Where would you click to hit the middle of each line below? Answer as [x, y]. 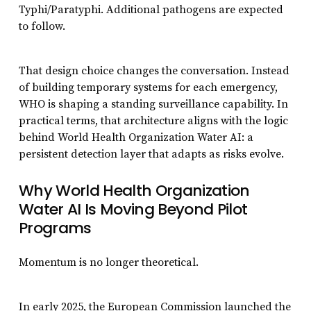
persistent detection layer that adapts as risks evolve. [151, 154]
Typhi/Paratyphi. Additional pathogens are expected [151, 9]
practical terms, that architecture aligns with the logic [153, 120]
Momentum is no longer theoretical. [108, 262]
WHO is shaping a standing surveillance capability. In [153, 104]
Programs [55, 228]
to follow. [42, 26]
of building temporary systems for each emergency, [148, 87]
